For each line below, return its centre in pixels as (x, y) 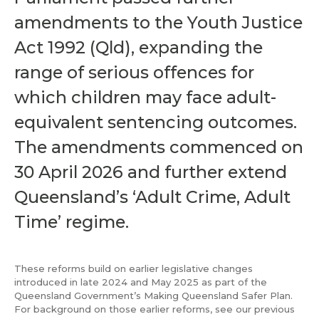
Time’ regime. (72, 222)
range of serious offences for (134, 73)
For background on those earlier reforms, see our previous (155, 309)
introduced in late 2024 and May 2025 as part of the (141, 282)
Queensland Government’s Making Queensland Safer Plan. (153, 295)
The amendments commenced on (159, 147)
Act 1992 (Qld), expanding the (138, 48)
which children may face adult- (145, 98)
